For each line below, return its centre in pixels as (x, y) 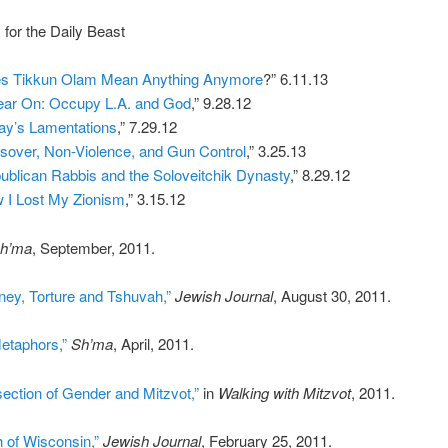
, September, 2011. (93, 247)
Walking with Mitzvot (284, 392)
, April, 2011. (153, 344)
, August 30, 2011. (331, 295)
